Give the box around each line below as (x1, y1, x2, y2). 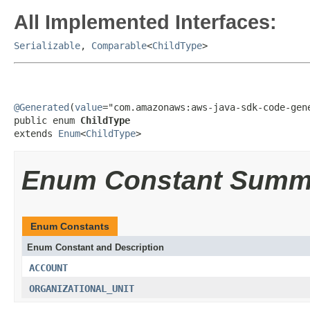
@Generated (14, 102, 69, 113)
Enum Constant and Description (27, 242, 164, 253)
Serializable (14, 40, 80, 51)
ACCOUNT (29, 262, 68, 273)
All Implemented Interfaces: (14, 10, 277, 33)
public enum (14, 115, 80, 126)
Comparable (91, 40, 147, 51)
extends (14, 128, 58, 139)
